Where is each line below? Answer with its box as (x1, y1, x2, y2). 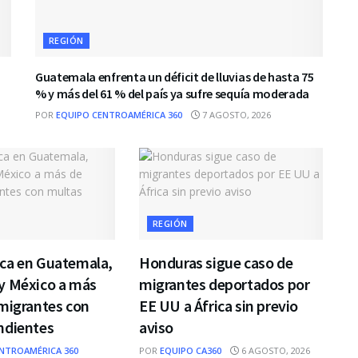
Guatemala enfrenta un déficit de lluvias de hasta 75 (35, 69, 314, 86)
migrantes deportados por (138, 274, 310, 295)
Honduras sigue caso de (138, 253, 293, 273)
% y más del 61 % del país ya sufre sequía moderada (35, 86, 309, 102)
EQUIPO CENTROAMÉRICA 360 (56, 109, 182, 121)
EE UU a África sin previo (138, 296, 298, 316)
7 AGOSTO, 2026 (200, 109, 271, 121)
